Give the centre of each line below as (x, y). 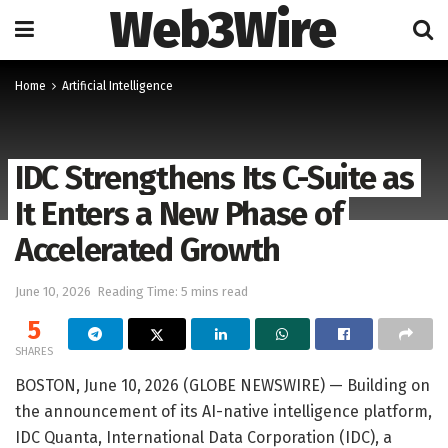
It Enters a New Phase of (179, 214)
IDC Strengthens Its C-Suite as (214, 178)
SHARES (34, 351)
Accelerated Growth (147, 250)
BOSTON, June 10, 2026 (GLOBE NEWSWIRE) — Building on (222, 385)
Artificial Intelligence (117, 86)
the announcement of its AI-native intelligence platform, (223, 411)
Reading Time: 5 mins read (172, 291)
